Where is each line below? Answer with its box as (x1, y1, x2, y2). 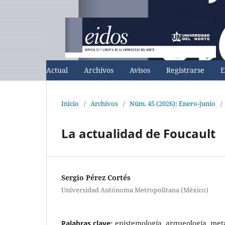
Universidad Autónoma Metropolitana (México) (61, 185, 208, 194)
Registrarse (166, 65, 204, 75)
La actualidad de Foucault (61, 125, 215, 142)
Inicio (61, 98, 79, 108)
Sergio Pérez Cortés (61, 172, 131, 182)
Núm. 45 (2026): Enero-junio (130, 98, 215, 108)
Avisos (130, 65, 150, 75)
